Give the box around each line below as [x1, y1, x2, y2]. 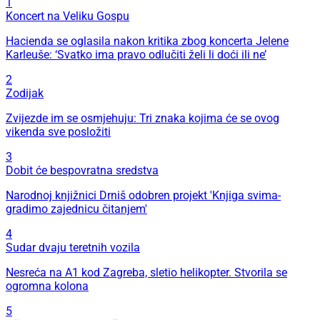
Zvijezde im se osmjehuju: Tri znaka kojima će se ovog [6, 111, 279, 125]
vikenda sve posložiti [6, 124, 111, 139]
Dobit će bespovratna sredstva [6, 163, 159, 177]
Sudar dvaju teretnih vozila [6, 240, 140, 254]
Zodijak [6, 86, 44, 100]
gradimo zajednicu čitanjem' [6, 201, 147, 216]
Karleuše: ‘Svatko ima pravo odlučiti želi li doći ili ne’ [6, 47, 266, 61]
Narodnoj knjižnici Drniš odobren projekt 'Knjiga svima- [6, 188, 281, 202]
